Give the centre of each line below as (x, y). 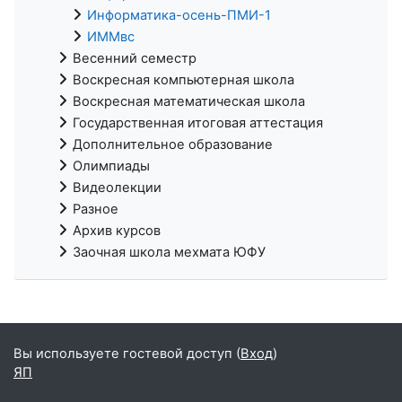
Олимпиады (111, 166)
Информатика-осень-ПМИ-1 (179, 15)
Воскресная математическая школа (189, 101)
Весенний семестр (135, 58)
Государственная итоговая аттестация (198, 122)
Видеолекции (117, 187)
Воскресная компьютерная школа (184, 79)
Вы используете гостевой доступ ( (127, 353)
